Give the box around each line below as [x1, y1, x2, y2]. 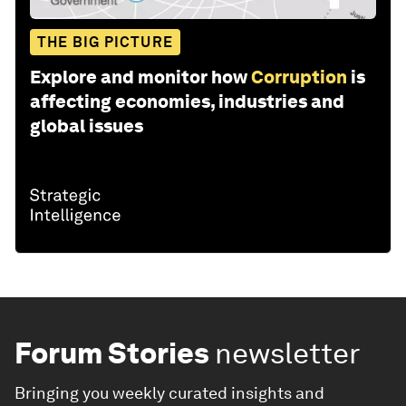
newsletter [215, 334, 361, 371]
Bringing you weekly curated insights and [14, 382, 324, 402]
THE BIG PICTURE [37, 33, 173, 51]
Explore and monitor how [30, 65, 247, 88]
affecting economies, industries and [30, 90, 344, 112]
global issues [30, 114, 143, 137]
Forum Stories [14, 334, 209, 371]
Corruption [251, 65, 347, 88]
